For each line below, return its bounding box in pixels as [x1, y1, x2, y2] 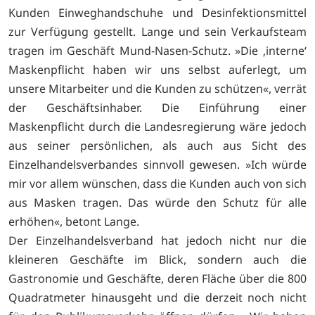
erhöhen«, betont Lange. [8, 214, 139, 230]
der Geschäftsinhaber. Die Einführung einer [8, 100, 307, 116]
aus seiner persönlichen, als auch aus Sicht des [8, 138, 307, 154]
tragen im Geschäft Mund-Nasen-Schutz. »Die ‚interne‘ [8, 43, 307, 59]
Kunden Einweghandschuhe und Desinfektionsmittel [8, 5, 307, 21]
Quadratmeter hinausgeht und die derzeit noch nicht [8, 290, 307, 306]
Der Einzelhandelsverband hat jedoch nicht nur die [8, 233, 307, 249]
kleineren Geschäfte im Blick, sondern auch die [8, 252, 307, 268]
